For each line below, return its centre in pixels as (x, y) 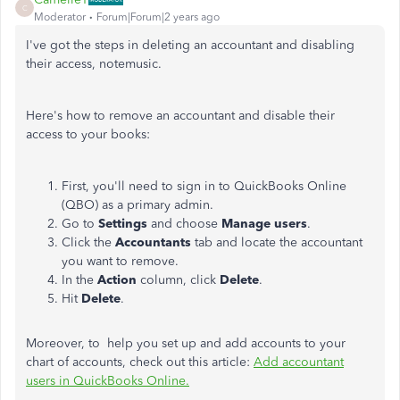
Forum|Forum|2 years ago (158, 17)
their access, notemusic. (94, 64)
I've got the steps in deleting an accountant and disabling (190, 45)
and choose (184, 224)
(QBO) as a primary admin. (137, 205)
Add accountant (299, 362)
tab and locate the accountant (277, 242)
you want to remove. (120, 261)
